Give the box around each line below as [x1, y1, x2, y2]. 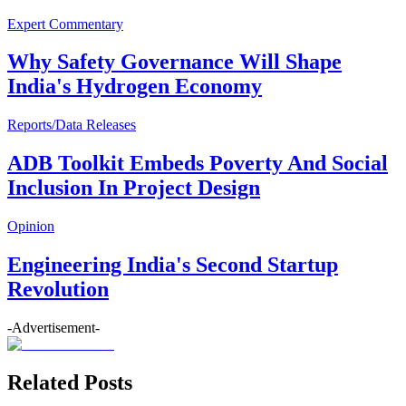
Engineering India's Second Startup [7, 253, 338, 277]
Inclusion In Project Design [7, 176, 260, 200]
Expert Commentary [7, 15, 123, 32]
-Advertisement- [7, 319, 100, 335]
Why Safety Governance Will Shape [7, 50, 342, 74]
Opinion [7, 218, 54, 235]
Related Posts [7, 370, 132, 394]
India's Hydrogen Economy [7, 74, 262, 99]
